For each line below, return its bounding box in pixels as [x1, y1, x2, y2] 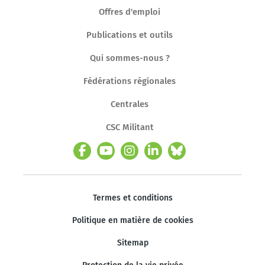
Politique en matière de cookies [72, 215, 193, 225]
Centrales [111, 98, 148, 109]
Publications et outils [86, 29, 173, 40]
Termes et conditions [92, 192, 173, 203]
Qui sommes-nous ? [89, 52, 170, 63]
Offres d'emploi [99, 6, 160, 17]
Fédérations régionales [83, 75, 176, 86]
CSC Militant [105, 121, 154, 132]
